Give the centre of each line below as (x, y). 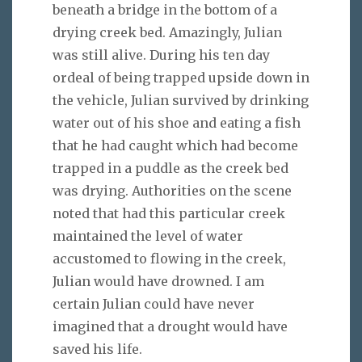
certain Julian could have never (154, 304)
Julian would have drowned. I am (158, 282)
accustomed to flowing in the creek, (169, 259)
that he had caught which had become (175, 146)
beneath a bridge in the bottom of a (165, 10)
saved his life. (97, 349)
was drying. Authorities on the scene (172, 191)
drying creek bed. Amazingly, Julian (167, 33)
